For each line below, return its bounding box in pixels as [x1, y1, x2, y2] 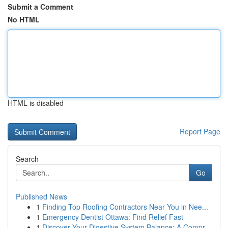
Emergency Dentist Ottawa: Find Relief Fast [42, 212, 183, 222]
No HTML [8, 14, 40, 24]
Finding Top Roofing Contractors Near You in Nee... [42, 202, 208, 212]
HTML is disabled [8, 98, 64, 108]
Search [16, 154, 39, 164]
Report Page [180, 126, 220, 136]
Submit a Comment [8, 2, 73, 12]
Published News [16, 191, 67, 202]
